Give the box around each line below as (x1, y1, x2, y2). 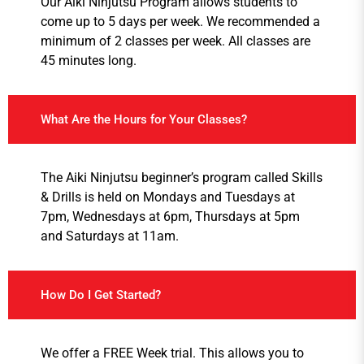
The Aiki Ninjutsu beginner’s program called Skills (41, 170, 323, 186)
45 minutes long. (41, 53, 136, 69)
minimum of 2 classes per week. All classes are (41, 33, 310, 50)
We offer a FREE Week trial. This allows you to (41, 345, 304, 362)
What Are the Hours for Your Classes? (41, 112, 247, 128)
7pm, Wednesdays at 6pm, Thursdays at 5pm (41, 209, 300, 225)
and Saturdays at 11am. (41, 228, 179, 245)
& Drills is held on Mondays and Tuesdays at (41, 189, 295, 206)
